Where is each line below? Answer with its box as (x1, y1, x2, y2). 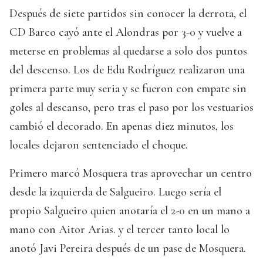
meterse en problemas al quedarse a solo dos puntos (9, 44, 247, 59)
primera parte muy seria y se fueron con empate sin (9, 82, 247, 96)
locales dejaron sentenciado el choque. (9, 138, 188, 153)
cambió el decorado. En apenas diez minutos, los (9, 119, 234, 134)
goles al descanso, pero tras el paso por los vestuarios (9, 100, 254, 115)
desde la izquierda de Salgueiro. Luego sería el (9, 185, 221, 200)
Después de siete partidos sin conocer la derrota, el (9, 6, 247, 21)
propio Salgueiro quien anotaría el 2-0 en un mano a (9, 204, 250, 218)
